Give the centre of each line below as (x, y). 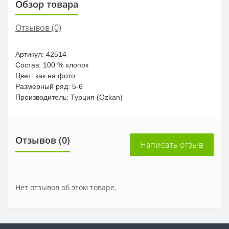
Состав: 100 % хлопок (52, 65)
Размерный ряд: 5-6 (49, 87)
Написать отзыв (171, 145)
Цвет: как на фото (45, 76)
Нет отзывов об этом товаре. (66, 188)
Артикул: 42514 (41, 54)
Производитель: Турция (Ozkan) (69, 97)
